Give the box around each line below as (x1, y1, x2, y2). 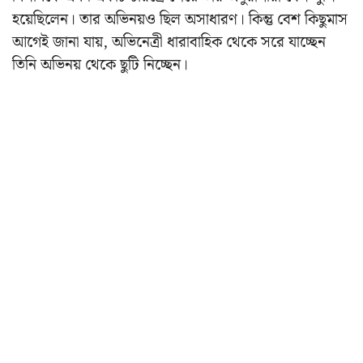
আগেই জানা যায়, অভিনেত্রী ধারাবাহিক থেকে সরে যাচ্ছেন (12, 30, 326, 56)
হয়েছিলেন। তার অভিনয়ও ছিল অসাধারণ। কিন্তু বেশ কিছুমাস (12, 7, 348, 33)
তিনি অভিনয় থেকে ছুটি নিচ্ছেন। (12, 53, 188, 79)
